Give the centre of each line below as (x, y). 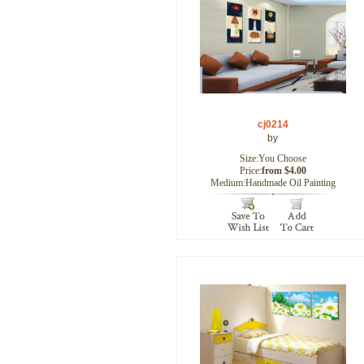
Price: (250, 171)
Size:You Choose (273, 158)
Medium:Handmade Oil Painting (273, 183)
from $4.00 (284, 171)
